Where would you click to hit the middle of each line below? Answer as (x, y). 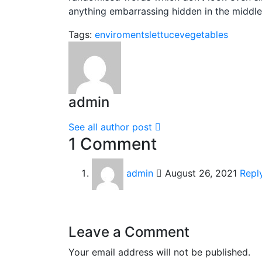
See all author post (112, 127)
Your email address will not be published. (159, 252)
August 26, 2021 (199, 173)
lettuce (164, 35)
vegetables (204, 35)
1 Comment (113, 144)
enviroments (122, 35)
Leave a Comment (129, 232)
